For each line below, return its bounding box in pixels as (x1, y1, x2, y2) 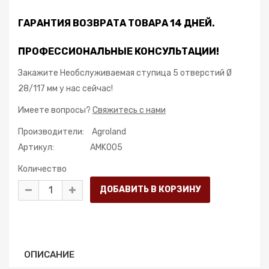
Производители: (18, 127, 84, 137)
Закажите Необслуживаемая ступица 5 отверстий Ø (18, 68, 232, 78)
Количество (18, 164, 67, 174)
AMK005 (90, 142, 122, 153)
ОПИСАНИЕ (24, 249, 74, 260)
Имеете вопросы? (18, 105, 92, 115)
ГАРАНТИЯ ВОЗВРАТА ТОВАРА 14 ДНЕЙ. (18, 17, 215, 29)
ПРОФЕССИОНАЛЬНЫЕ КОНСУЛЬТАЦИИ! (18, 46, 219, 57)
